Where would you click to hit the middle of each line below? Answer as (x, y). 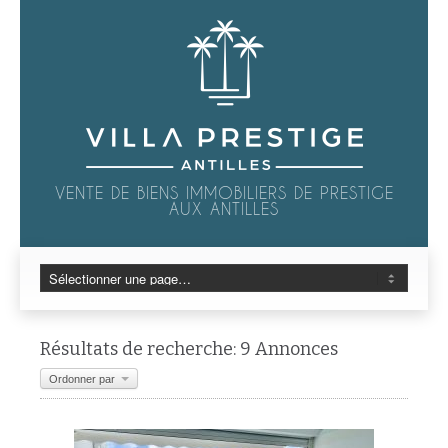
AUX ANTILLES (224, 208)
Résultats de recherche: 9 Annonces (189, 349)
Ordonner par (83, 379)
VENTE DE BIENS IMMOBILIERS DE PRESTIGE (224, 192)
